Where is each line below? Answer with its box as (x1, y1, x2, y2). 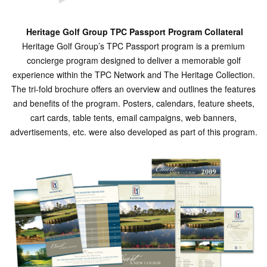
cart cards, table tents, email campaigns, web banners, (30, 111, 237, 123)
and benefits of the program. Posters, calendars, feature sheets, (13, 97, 254, 109)
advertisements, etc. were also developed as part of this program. (10, 125, 257, 138)
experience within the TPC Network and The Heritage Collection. (12, 68, 255, 80)
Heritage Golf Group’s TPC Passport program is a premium (22, 39, 245, 52)
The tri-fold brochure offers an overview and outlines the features (11, 82, 256, 95)
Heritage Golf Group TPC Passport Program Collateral (24, 25, 243, 38)
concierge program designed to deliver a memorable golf (26, 54, 241, 66)
